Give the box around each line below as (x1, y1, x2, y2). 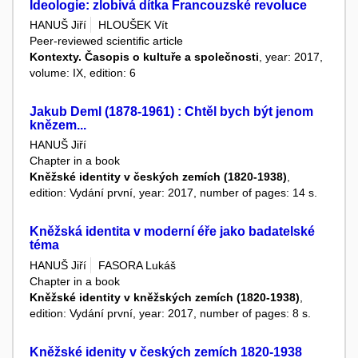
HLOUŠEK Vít (98, 18, 168, 32)
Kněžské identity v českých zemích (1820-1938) (30, 170, 287, 184)
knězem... (30, 118, 86, 133)
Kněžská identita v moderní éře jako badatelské (30, 225, 315, 239)
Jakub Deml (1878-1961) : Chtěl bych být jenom (30, 105, 313, 119)
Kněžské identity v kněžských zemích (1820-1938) (30, 290, 300, 304)
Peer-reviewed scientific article (30, 34, 183, 48)
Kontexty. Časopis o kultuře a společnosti (30, 50, 259, 64)
